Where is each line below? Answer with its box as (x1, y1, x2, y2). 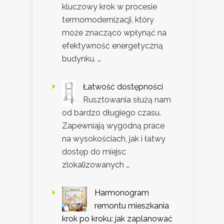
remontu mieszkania (94, 201, 169, 211)
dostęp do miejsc (62, 147, 126, 157)
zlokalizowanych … (62, 160, 129, 170)
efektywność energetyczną (62, 41, 163, 51)
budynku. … (62, 54, 101, 64)
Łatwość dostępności (83, 82, 163, 92)
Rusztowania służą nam (83, 95, 171, 105)
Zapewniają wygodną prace (62, 121, 164, 131)
